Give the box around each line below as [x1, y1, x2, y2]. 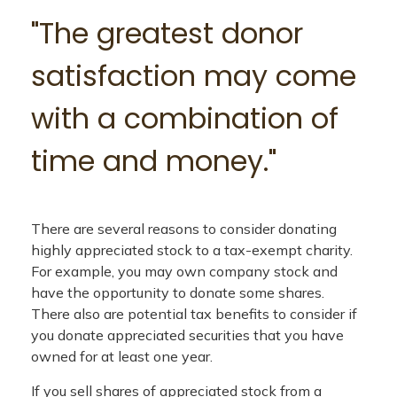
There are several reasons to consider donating [31, 219, 337, 237]
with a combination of [31, 97, 339, 138]
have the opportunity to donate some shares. [31, 283, 324, 301]
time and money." [31, 140, 276, 181]
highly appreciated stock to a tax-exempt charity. [31, 240, 353, 259]
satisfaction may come [31, 55, 356, 96]
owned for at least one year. [31, 346, 213, 365]
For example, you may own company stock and [31, 261, 338, 280]
